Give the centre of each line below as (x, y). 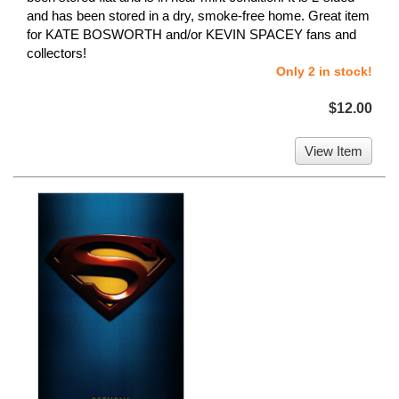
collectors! (57, 53)
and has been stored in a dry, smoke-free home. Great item (198, 15)
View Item (334, 151)
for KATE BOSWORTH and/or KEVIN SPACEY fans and (191, 34)
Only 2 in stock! (324, 71)
